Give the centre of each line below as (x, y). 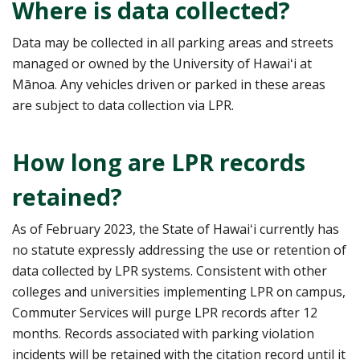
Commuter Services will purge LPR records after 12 (165, 312)
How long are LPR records (159, 162)
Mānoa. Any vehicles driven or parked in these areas (169, 84)
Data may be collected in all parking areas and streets (173, 42)
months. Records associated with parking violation (163, 333)
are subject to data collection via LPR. (123, 105)
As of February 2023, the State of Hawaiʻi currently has (176, 229)
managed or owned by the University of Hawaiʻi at (162, 63)
